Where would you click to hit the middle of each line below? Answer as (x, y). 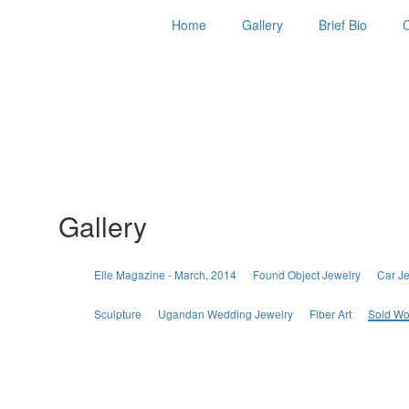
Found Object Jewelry (306, 274)
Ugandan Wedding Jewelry (225, 314)
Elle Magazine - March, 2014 (165, 274)
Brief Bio (343, 25)
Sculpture (117, 314)
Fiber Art (330, 314)
